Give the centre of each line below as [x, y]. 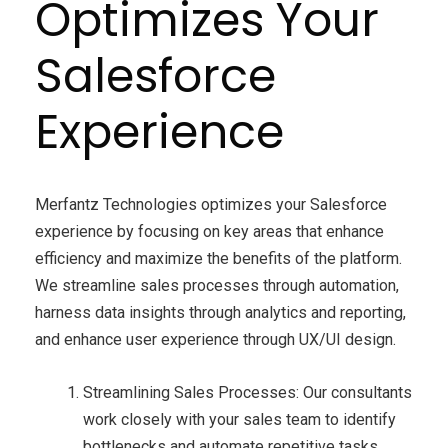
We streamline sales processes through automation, [217, 286]
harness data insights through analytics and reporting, [220, 313]
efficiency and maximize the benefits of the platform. [218, 259]
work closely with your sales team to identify [239, 420]
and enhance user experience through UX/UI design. [215, 340]
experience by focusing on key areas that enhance [209, 232]
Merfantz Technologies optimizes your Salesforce [211, 205]
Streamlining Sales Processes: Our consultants [247, 393]
